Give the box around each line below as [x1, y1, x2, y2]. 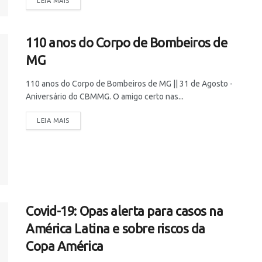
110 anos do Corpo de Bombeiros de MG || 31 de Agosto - [26, 79, 233, 89]
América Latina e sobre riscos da [26, 220, 205, 236]
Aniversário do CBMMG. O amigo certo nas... [26, 92, 184, 102]
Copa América [26, 238, 104, 253]
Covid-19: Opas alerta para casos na [26, 203, 223, 218]
